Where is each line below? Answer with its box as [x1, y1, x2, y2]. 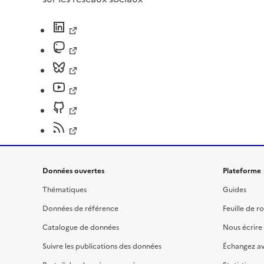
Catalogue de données [42, 222, 119, 233]
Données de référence [42, 203, 118, 214]
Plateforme [223, 165, 261, 176]
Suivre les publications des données [42, 240, 161, 252]
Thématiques [42, 184, 87, 195]
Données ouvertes [42, 165, 104, 176]
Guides [223, 184, 246, 195]
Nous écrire [223, 222, 262, 233]
